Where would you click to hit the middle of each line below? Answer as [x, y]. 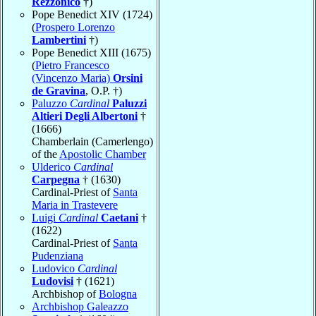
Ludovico [55, 268]
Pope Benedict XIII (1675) [91, 52]
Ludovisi [53, 281]
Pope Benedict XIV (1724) [92, 14]
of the [45, 154]
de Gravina [59, 90]
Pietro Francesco [72, 65]
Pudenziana [57, 255]
